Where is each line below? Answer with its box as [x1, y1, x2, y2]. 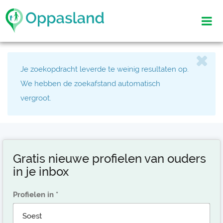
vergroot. [20, 94, 51, 103]
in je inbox [13, 164, 69, 179]
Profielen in [13, 190, 54, 199]
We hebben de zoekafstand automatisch [20, 79, 160, 88]
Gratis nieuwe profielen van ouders [13, 151, 206, 166]
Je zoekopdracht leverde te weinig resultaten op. [20, 65, 189, 74]
